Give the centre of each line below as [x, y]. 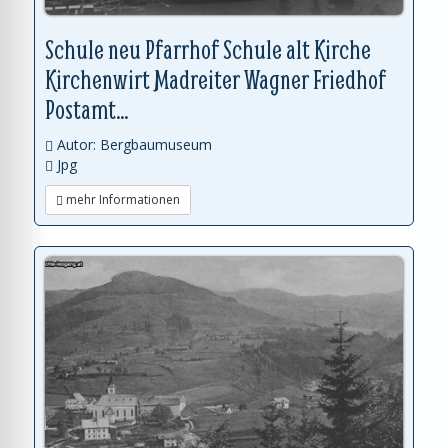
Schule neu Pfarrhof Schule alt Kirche [208, 49]
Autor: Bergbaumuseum [132, 144]
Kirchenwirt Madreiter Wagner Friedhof [215, 79]
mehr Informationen [121, 199]
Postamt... [86, 109]
